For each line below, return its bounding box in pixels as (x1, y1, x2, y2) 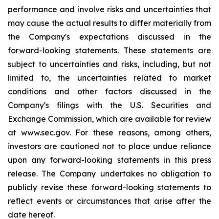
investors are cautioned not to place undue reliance (8, 141, 211, 151)
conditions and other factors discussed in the (8, 87, 211, 96)
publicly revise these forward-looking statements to (8, 182, 211, 192)
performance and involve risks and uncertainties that (8, 4, 211, 14)
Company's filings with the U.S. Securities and (8, 100, 211, 110)
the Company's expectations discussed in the (8, 32, 211, 42)
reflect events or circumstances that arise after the (8, 196, 211, 206)
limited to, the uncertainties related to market (8, 73, 211, 83)
